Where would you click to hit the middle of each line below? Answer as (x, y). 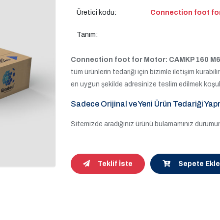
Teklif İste (115, 164)
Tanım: (87, 35)
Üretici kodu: (96, 13)
